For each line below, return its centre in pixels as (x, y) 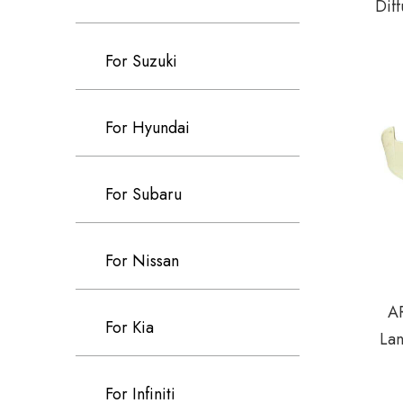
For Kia (130, 327)
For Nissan (142, 261)
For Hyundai (148, 128)
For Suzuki (141, 61)
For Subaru (143, 194)
